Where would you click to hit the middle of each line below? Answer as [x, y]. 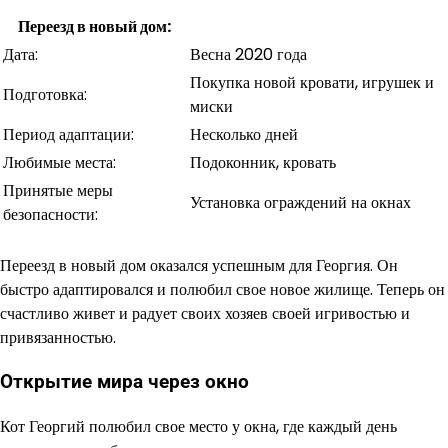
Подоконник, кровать [263, 162]
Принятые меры [58, 190]
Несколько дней [244, 134]
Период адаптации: [68, 134]
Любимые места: [59, 162]
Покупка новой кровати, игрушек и [312, 82]
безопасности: [50, 214]
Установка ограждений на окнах [300, 202]
